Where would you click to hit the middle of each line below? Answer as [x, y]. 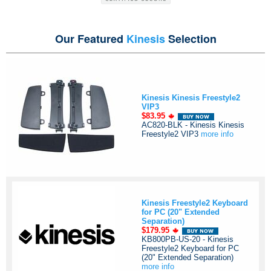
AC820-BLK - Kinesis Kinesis [193, 125]
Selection [191, 39]
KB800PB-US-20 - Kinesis [188, 240]
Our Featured [90, 39]
